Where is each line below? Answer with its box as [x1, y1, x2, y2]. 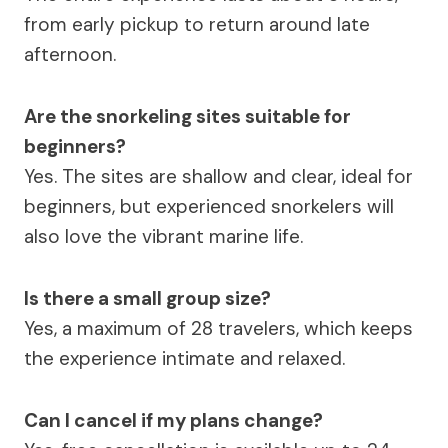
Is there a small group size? [24, 286, 271, 312]
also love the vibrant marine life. [24, 224, 303, 250]
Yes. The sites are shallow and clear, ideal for [24, 164, 413, 190]
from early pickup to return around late [24, 12, 370, 38]
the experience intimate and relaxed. [24, 346, 345, 372]
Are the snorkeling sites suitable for [24, 104, 351, 130]
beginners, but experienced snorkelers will [24, 194, 394, 220]
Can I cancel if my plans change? [24, 408, 323, 434]
